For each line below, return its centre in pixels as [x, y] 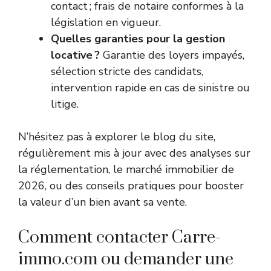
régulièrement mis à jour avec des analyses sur [134, 153]
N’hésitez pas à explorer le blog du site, [117, 137]
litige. [65, 104]
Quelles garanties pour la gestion [138, 39]
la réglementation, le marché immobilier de [126, 170]
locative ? [75, 55]
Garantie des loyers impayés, [172, 55]
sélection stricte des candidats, [127, 72]
